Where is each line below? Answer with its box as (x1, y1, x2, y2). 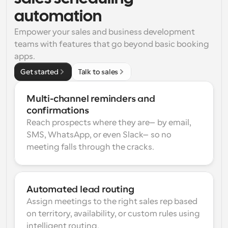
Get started (20, 68, 59, 76)
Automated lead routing (26, 184, 134, 194)
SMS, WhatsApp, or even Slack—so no (26, 130, 172, 139)
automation (14, 10, 102, 24)
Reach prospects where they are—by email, (26, 118, 191, 127)
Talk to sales (77, 68, 119, 76)
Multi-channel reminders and (26, 94, 155, 104)
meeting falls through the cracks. (26, 142, 154, 152)
